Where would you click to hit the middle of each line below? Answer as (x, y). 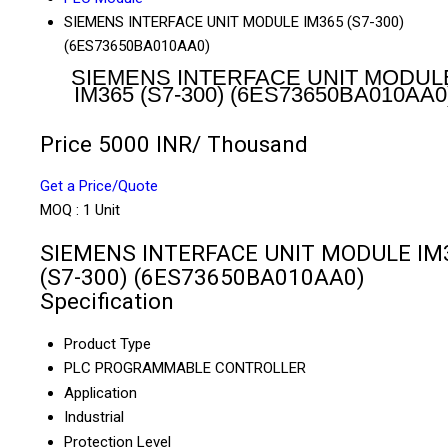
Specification (107, 301)
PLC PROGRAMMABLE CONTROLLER (185, 367)
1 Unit (101, 210)
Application (100, 392)
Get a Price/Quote (99, 186)
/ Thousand (250, 143)
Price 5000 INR (116, 143)
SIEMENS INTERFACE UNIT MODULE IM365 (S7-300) (234, 22)
